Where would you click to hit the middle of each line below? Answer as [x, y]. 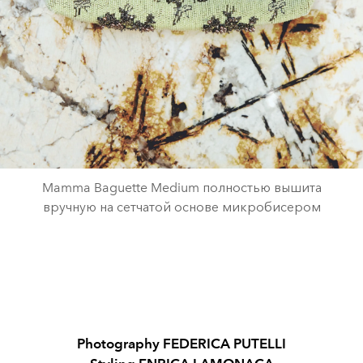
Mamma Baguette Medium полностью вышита [181, 187]
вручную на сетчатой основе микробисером [181, 207]
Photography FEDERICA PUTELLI [181, 343]
